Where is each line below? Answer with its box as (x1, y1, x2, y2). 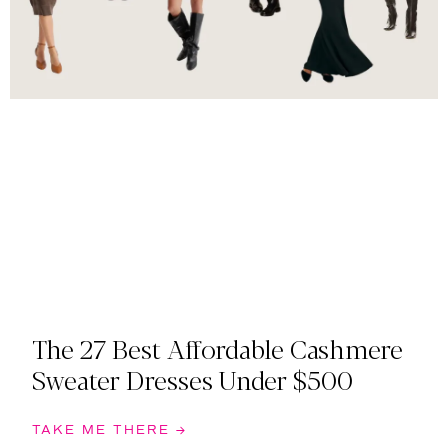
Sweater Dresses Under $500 (32, 359, 353, 398)
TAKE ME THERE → (32, 422, 187, 438)
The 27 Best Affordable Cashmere (32, 328, 403, 367)
